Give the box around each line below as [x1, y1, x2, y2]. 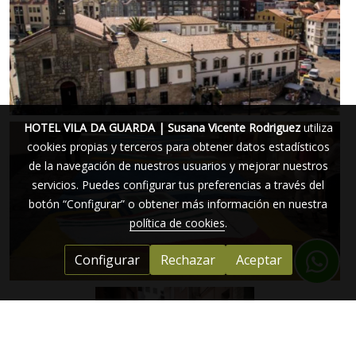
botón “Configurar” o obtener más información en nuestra [29, 196, 327, 211]
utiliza [300, 120, 333, 135]
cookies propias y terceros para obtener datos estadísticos [26, 139, 330, 154]
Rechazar [160, 251, 215, 269]
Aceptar [235, 251, 282, 269]
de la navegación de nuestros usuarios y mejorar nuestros [28, 158, 328, 173]
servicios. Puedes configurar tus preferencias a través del [32, 177, 324, 192]
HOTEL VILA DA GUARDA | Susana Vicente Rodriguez [23, 120, 300, 135]
